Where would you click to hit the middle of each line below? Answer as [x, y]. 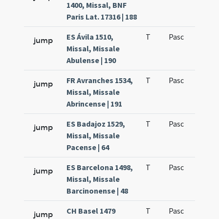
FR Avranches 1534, [100, 80]
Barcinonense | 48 [98, 191]
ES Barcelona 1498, [100, 167]
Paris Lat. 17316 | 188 [102, 17]
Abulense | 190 [91, 60]
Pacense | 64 [88, 147]
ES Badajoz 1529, [96, 124]
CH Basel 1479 [91, 211]
